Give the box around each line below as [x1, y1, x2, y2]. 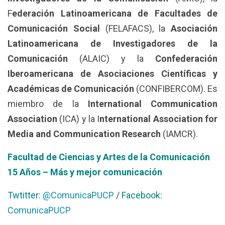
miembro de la [8, 98, 88, 109]
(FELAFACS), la [99, 23, 171, 34]
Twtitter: [8, 189, 41, 200]
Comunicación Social [8, 23, 100, 34]
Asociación [171, 23, 217, 34]
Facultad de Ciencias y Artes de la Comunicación [8, 151, 210, 162]
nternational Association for [99, 113, 218, 124]
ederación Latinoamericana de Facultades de [12, 8, 217, 19]
